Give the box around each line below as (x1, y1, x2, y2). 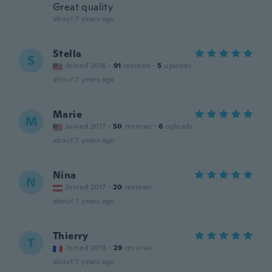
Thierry (53, 229, 89, 242)
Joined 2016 (65, 61, 107, 70)
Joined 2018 (65, 243, 107, 253)
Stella (53, 47, 82, 60)
